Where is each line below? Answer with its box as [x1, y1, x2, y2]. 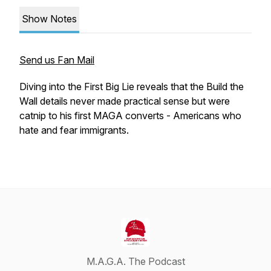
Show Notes [22, 13, 77, 25]
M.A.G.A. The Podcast [86, 255, 185, 267]
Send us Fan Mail [19, 54, 94, 66]
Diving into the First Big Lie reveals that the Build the [19, 80, 244, 93]
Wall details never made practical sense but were [19, 95, 230, 107]
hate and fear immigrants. [19, 124, 129, 136]
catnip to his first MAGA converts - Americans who [19, 109, 241, 122]
